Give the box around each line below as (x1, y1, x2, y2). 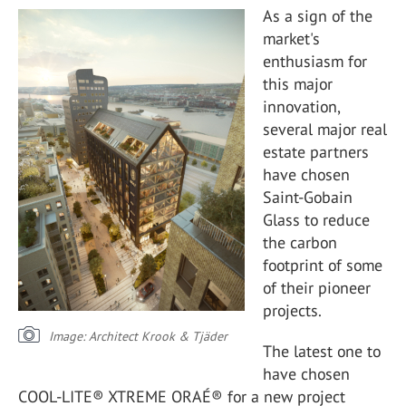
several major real (263, 118, 387, 140)
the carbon (263, 231, 337, 253)
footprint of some (263, 254, 382, 275)
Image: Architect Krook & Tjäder (49, 327, 227, 344)
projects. (263, 299, 322, 321)
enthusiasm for (263, 50, 367, 72)
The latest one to (263, 340, 381, 362)
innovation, (263, 95, 340, 117)
